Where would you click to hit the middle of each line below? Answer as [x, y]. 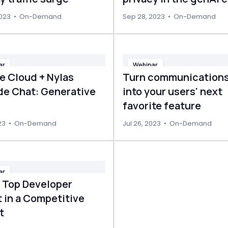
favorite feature [162, 106]
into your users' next [172, 91]
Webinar [145, 65]
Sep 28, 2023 [144, 17]
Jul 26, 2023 [141, 123]
